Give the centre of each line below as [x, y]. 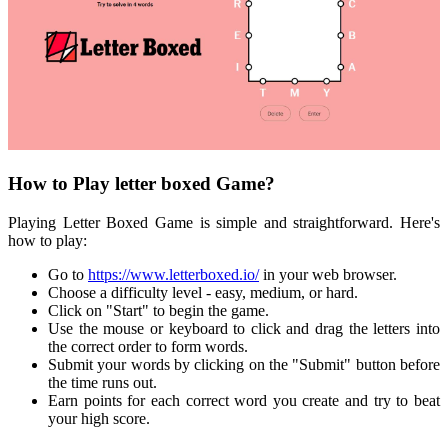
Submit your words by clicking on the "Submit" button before [244, 364]
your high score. [99, 418]
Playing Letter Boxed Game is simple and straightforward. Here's [224, 222]
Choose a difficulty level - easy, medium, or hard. [203, 292]
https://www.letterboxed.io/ [173, 274]
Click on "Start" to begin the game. [158, 310]
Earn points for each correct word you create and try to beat [244, 400]
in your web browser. [328, 274]
